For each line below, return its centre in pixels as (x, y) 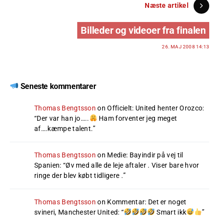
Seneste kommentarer (57, 86)
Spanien (47, 165)
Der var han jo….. (63, 118)
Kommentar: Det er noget (147, 202)
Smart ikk (171, 212)
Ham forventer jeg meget (137, 118)
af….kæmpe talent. (64, 128)
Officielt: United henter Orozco (155, 108)
